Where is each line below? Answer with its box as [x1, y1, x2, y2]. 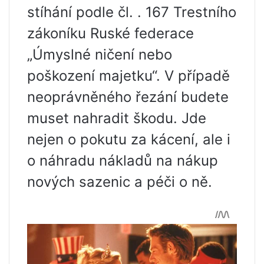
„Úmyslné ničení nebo [27, 46, 172, 64]
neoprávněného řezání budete [27, 88, 229, 106]
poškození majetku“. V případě [27, 67, 230, 85]
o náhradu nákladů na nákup [27, 152, 218, 170]
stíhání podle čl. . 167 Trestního [27, 4, 236, 21]
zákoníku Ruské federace [27, 25, 194, 42]
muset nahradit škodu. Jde [27, 110, 206, 127]
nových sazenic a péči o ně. [27, 173, 212, 191]
